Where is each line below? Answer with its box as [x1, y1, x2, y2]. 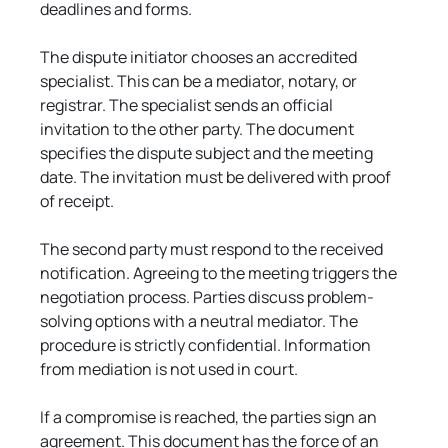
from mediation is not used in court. [40, 357, 299, 380]
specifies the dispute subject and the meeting [40, 141, 377, 164]
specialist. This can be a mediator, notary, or [40, 69, 361, 92]
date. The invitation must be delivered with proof [40, 165, 395, 188]
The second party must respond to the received [40, 237, 387, 260]
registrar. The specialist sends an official [40, 93, 337, 116]
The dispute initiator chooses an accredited [40, 45, 361, 68]
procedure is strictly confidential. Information [40, 333, 375, 356]
